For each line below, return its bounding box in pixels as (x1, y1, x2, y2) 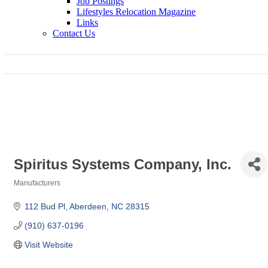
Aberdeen (69, 202, 106, 212)
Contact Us (53, 28, 95, 38)
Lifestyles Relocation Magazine (77, 7, 196, 17)
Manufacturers (14, 179, 60, 188)
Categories (13, 187, 51, 196)
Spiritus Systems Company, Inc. (14, 156, 232, 172)
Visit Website (24, 240, 73, 250)
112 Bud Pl (24, 202, 65, 212)
